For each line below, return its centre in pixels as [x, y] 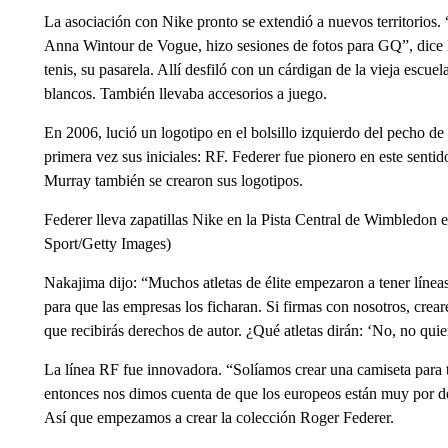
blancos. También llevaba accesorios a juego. [185, 93]
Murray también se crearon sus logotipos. [173, 180]
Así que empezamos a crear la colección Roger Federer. [218, 417]
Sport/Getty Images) [107, 243]
